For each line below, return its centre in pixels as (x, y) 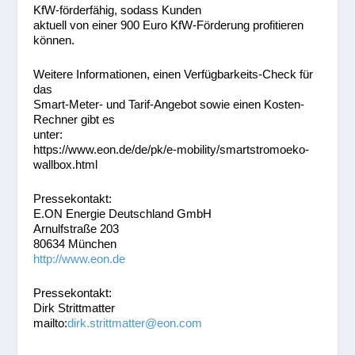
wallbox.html (66, 164)
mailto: (51, 323)
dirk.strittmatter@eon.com (135, 323)
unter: (48, 134)
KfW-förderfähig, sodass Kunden (118, 10)
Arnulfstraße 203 (76, 229)
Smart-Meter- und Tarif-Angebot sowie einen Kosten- (169, 104)
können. (54, 40)
